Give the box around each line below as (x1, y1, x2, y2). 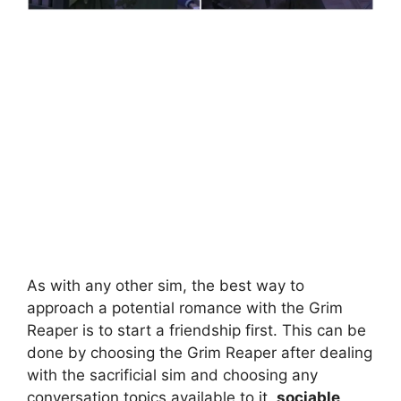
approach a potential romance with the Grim (27, 299, 343, 318)
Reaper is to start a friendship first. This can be (27, 321, 366, 340)
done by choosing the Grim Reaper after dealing (27, 344, 372, 363)
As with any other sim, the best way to (27, 277, 304, 295)
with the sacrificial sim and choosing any (27, 366, 318, 385)
